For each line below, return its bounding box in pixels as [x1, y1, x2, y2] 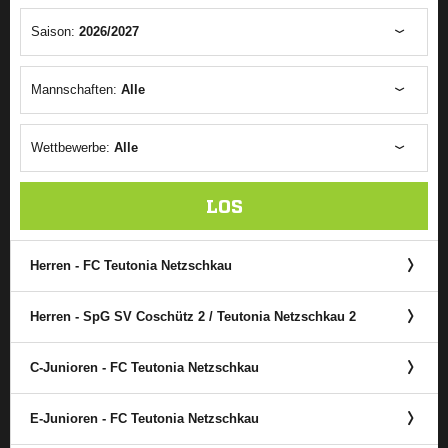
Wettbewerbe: [31, 140, 114, 155]
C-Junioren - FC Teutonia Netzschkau [30, 360, 259, 375]
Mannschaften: [31, 82, 121, 97]
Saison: [31, 24, 79, 39]
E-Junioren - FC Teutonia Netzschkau [30, 411, 259, 426]
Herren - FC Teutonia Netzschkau [30, 258, 232, 273]
